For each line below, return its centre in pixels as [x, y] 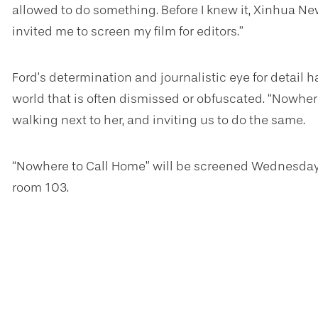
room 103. [42, 187]
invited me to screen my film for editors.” [128, 31]
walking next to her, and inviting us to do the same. [159, 120]
